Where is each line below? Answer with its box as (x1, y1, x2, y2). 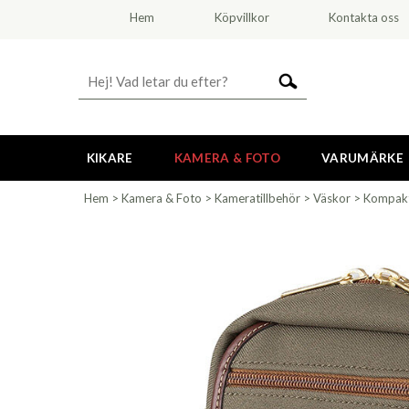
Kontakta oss (329, 10, 400, 25)
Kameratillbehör (215, 191, 300, 205)
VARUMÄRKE (320, 151, 404, 165)
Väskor (313, 191, 351, 205)
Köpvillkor (214, 10, 269, 25)
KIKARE (86, 151, 133, 165)
